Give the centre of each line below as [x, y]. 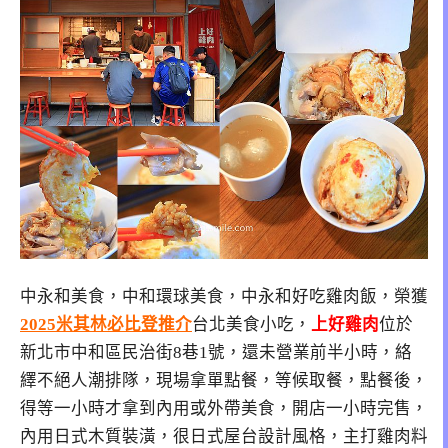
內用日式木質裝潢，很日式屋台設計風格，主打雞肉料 [224, 436]
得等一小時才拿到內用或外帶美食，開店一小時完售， [224, 408]
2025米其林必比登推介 [106, 324]
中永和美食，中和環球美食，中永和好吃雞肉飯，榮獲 [224, 296]
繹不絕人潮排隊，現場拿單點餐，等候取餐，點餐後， [224, 380]
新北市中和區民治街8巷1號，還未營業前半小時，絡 [216, 352]
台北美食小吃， [251, 324]
